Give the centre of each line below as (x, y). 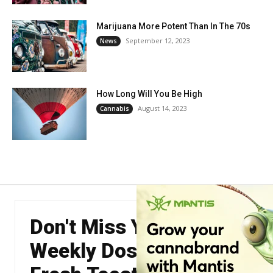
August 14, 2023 (163, 108)
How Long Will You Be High (150, 94)
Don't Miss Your (101, 227)
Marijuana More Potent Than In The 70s (174, 26)
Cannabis (115, 109)
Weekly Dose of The (121, 251)
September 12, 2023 (158, 40)
